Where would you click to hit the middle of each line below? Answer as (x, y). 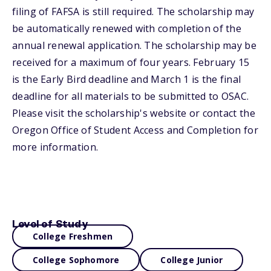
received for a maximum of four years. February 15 (131, 62)
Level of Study (50, 224)
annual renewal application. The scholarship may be (134, 45)
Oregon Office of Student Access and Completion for (135, 130)
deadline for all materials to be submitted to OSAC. (131, 96)
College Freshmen (73, 236)
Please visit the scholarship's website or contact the (134, 113)
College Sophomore (76, 260)
